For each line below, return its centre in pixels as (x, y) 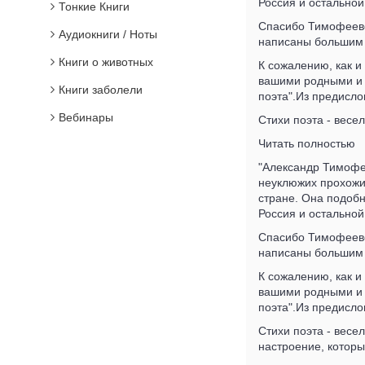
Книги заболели (101, 90)
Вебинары (86, 117)
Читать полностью (307, 143)
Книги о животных (106, 62)
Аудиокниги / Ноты (108, 34)
